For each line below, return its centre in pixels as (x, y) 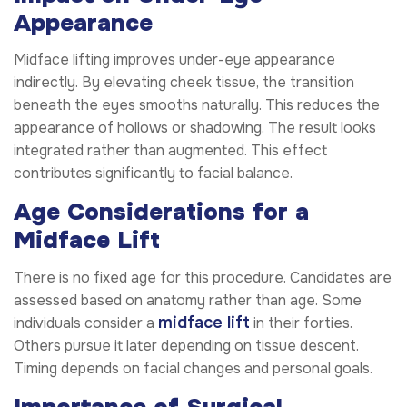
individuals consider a (86, 323)
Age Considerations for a (161, 213)
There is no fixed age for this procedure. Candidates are (203, 277)
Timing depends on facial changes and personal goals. (193, 368)
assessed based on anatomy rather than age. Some (188, 300)
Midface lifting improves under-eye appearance (174, 60)
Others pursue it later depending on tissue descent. (186, 345)
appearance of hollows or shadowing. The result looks (195, 128)
